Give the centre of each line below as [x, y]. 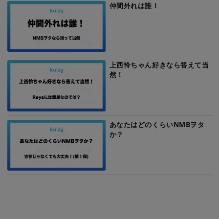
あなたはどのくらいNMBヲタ [157, 124]
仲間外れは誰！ [134, 6]
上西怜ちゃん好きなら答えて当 [159, 65]
